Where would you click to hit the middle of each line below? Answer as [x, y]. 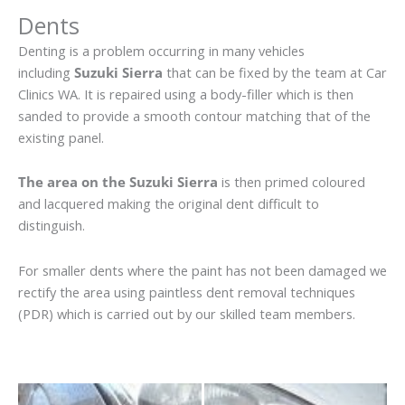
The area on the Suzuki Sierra [118, 182]
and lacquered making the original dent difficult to [169, 204]
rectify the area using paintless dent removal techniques [187, 292]
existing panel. [61, 137]
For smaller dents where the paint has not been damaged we [202, 270]
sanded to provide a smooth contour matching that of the [194, 115]
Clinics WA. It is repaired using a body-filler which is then [186, 94]
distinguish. [52, 226]
